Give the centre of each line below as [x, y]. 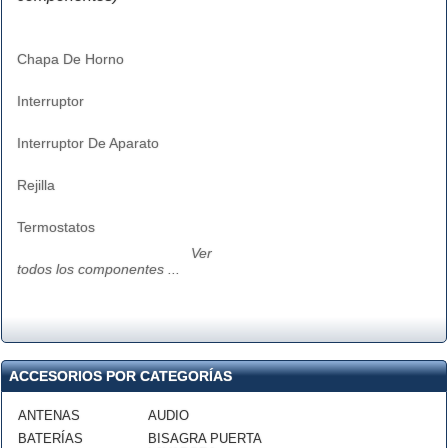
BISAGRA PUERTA [204, 438]
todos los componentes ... [98, 269]
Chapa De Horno [70, 59]
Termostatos [56, 227]
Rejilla [36, 185]
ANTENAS [49, 415]
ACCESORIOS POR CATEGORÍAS [120, 376]
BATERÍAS [50, 438]
